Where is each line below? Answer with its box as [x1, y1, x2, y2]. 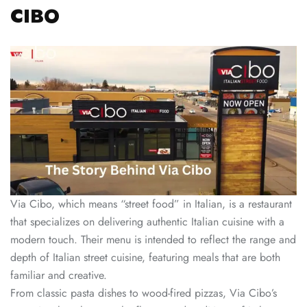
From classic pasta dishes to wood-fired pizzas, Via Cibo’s [10, 285, 277, 302]
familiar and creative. [10, 267, 107, 284]
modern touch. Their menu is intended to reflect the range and [10, 232, 296, 248]
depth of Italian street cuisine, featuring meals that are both [10, 249, 280, 266]
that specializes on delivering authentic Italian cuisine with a [10, 214, 284, 230]
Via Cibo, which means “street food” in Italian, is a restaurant [10, 196, 292, 212]
